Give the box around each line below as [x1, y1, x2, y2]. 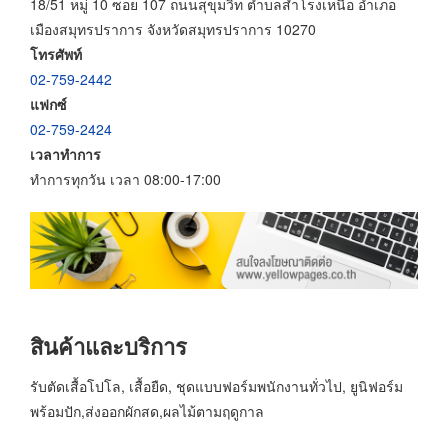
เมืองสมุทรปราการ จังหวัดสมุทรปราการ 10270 [30, 18, 316, 39]
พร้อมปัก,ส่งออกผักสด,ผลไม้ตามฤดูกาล [30, 400, 264, 421]
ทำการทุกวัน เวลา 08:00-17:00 [30, 168, 221, 189]
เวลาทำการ [30, 143, 101, 164]
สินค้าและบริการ [30, 330, 187, 363]
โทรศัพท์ [30, 43, 82, 64]
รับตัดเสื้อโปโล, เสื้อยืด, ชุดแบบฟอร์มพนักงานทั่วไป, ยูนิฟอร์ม [30, 375, 403, 396]
